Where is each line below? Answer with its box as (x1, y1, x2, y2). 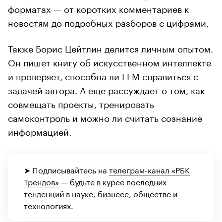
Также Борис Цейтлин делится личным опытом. (8, 41, 213, 55)
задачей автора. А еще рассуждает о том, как (8, 82, 205, 97)
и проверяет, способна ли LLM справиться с (8, 68, 198, 83)
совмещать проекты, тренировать (8, 96, 154, 111)
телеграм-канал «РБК (109, 163, 190, 176)
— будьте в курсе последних (59, 175, 166, 188)
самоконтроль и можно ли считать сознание (8, 110, 202, 124)
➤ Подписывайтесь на (24, 163, 109, 176)
